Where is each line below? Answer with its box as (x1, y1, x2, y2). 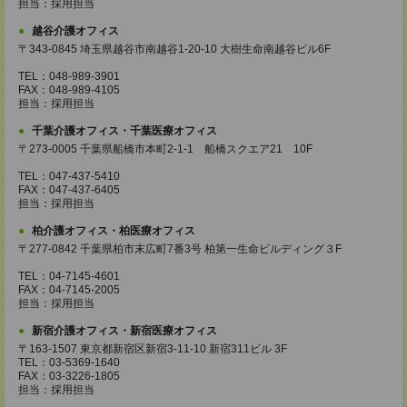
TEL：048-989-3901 (18, 70, 120, 83)
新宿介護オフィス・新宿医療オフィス (32, 324, 217, 337)
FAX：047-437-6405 (18, 184, 120, 196)
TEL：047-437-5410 (18, 170, 120, 183)
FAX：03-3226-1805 (18, 370, 120, 382)
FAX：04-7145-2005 (18, 283, 120, 296)
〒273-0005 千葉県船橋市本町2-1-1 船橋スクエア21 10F (18, 143, 313, 155)
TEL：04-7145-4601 (18, 270, 120, 283)
